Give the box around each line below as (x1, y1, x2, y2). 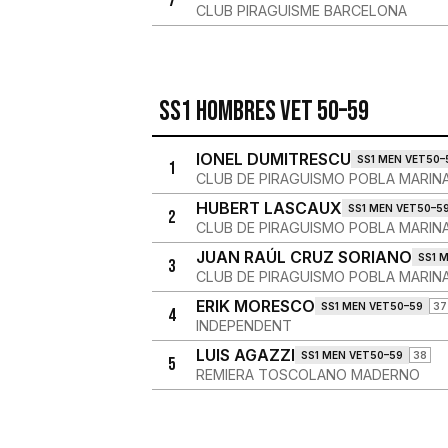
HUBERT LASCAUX (195, 198, 342, 218)
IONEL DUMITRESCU (195, 149, 351, 169)
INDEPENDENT (195, 317, 292, 334)
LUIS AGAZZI (195, 345, 295, 365)
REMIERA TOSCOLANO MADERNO (195, 366, 420, 383)
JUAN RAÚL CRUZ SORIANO (195, 247, 412, 267)
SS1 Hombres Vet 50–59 (158, 95, 369, 128)
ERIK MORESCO (195, 296, 315, 316)
